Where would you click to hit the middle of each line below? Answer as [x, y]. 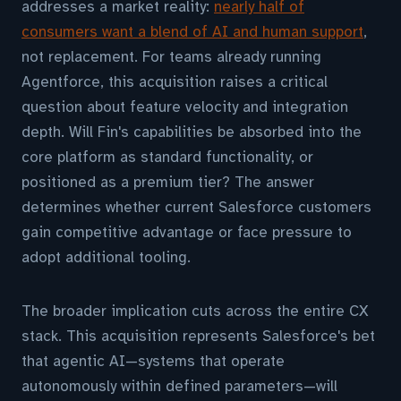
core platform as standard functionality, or [167, 157]
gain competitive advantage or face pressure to [187, 232]
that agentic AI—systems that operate [153, 361]
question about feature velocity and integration [185, 107]
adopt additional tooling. [106, 257]
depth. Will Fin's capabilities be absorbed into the [192, 132]
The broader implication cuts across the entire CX [195, 311]
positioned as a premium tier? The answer [168, 182]
